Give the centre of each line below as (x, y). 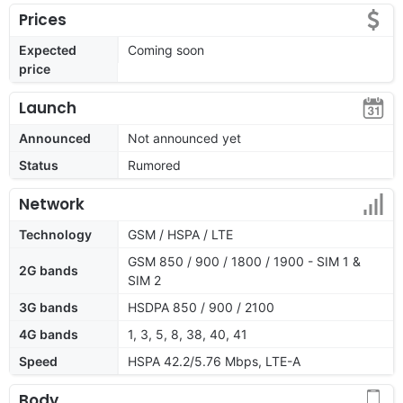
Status (39, 165)
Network (52, 204)
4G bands (49, 334)
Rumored (154, 165)
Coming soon (166, 49)
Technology (55, 234)
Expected (48, 49)
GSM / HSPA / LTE (180, 234)
